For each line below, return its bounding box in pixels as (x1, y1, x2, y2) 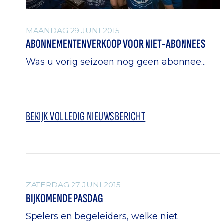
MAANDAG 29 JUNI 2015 (26, 26, 120, 36)
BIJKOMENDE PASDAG (26, 191, 103, 206)
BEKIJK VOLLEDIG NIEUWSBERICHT (26, 109, 146, 124)
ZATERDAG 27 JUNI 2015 (26, 180, 121, 189)
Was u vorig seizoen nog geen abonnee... (26, 56, 206, 67)
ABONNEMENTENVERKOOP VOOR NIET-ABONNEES (26, 37, 205, 52)
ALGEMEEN (32, 157, 79, 167)
